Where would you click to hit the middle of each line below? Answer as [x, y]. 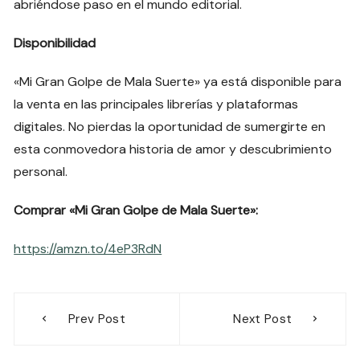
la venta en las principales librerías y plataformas [156, 104]
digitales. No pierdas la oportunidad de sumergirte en [170, 126]
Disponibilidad [55, 43]
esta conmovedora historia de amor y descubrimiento [173, 149]
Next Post [263, 319]
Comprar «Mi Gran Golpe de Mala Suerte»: [136, 210]
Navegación [78, 304]
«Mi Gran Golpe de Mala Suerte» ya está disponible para [178, 81]
